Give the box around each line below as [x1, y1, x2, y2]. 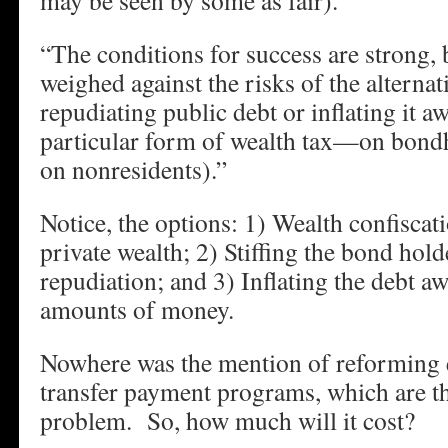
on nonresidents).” [40, 152, 227, 186]
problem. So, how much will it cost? [40, 403, 415, 437]
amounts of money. [40, 292, 234, 326]
